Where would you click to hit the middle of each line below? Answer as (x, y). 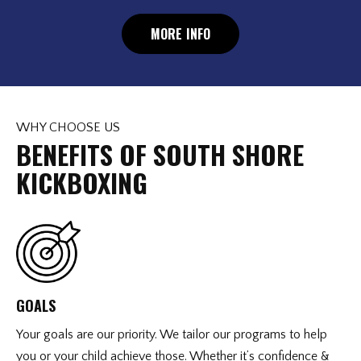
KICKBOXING (82, 183)
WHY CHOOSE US (68, 128)
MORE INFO (180, 34)
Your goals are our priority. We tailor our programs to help (172, 334)
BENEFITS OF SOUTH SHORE (160, 155)
